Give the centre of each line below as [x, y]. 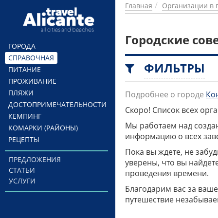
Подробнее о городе [164, 94]
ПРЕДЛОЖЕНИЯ [35, 159]
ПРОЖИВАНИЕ [32, 81]
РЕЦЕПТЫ [24, 139]
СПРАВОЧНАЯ [31, 58]
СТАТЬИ [22, 170]
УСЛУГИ [22, 181]
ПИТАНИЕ [25, 69]
